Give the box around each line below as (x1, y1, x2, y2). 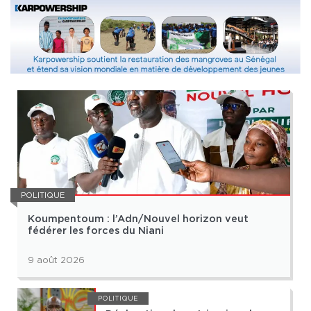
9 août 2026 (28, 255, 85, 266)
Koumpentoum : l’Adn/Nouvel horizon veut (28, 215, 249, 224)
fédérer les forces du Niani (28, 226, 164, 236)
